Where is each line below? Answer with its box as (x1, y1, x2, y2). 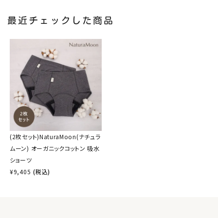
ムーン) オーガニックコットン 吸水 (10, 144, 100, 152)
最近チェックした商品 (7, 15, 114, 25)
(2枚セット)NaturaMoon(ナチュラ (10, 132, 101, 141)
